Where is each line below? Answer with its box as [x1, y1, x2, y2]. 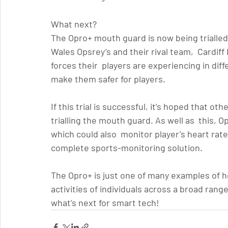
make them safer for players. [51, 73, 165, 85]
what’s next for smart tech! [51, 197, 159, 209]
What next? [51, 18, 97, 30]
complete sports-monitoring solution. [51, 142, 203, 154]
